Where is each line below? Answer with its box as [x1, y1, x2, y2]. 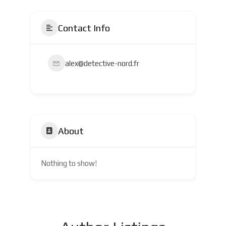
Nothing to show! [40, 159, 97, 167]
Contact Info [58, 22, 110, 33]
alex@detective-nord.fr [65, 59, 139, 68]
